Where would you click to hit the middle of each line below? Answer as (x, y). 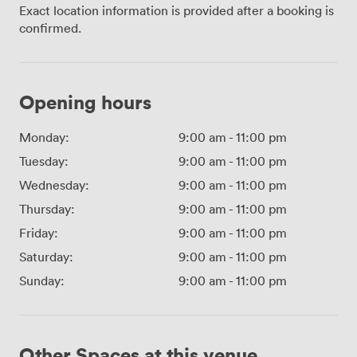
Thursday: (47, 209)
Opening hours (85, 102)
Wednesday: (54, 185)
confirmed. (50, 28)
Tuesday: (44, 161)
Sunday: (42, 281)
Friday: (39, 233)
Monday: (44, 137)
